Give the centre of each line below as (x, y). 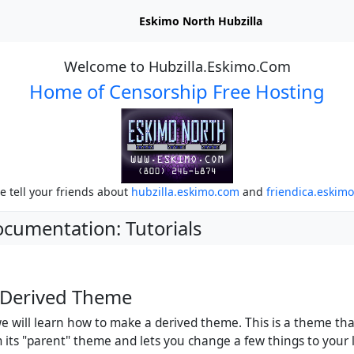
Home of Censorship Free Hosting (177, 92)
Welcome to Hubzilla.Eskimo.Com (177, 66)
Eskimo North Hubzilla (200, 21)
